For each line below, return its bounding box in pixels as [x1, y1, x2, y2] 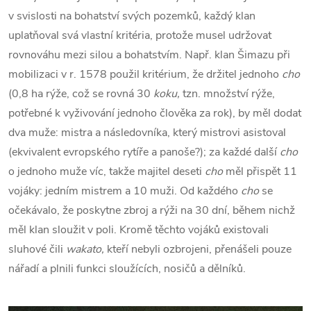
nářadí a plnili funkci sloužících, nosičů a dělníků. [8, 261, 246, 277]
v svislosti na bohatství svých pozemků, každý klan [8, 8, 255, 24]
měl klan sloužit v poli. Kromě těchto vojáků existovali [8, 222, 269, 238]
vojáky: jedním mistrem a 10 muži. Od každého [8, 183, 241, 199]
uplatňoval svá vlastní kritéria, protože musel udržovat [8, 28, 271, 44]
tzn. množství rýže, [183, 86, 275, 102]
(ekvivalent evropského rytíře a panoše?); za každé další [8, 144, 280, 160]
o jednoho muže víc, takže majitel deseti [8, 164, 205, 180]
